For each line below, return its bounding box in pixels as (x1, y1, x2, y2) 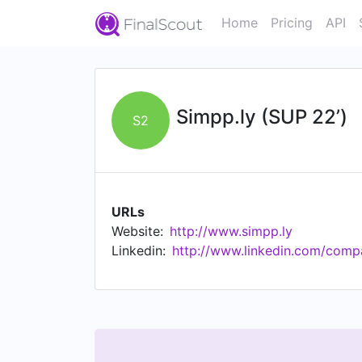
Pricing (271, 15, 313, 31)
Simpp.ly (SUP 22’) (176, 105, 347, 128)
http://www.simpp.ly (170, 223, 293, 239)
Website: (112, 223, 163, 239)
